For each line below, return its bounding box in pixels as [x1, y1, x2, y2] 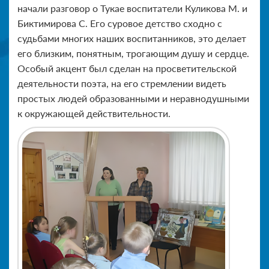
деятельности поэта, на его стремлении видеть [17, 77, 226, 89]
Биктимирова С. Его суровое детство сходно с [17, 17, 222, 29]
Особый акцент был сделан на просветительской [17, 62, 237, 74]
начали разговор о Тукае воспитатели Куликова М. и [17, 2, 247, 14]
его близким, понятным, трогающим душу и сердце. [17, 47, 249, 59]
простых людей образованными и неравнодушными [17, 92, 249, 104]
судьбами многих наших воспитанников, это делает [17, 32, 246, 44]
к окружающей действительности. [17, 107, 171, 119]
